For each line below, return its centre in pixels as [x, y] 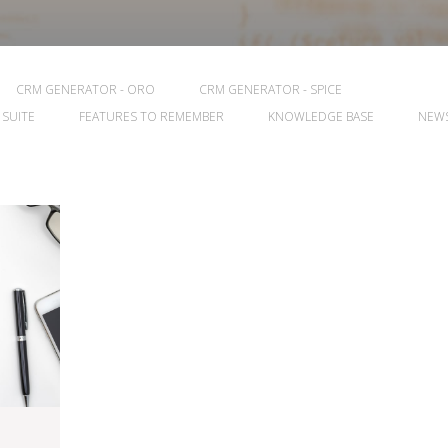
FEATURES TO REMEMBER [151, 116]
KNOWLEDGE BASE [321, 116]
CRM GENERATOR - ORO [85, 89]
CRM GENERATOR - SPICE [270, 89]
